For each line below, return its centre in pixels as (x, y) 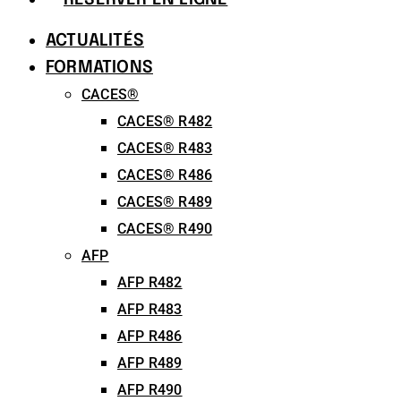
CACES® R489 (165, 202)
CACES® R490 (165, 229)
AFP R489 (150, 363)
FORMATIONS (99, 68)
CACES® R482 (165, 121)
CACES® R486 (165, 175)
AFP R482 (150, 282)
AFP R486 (150, 336)
